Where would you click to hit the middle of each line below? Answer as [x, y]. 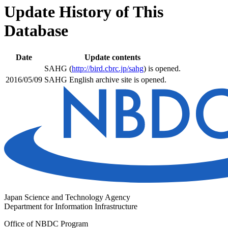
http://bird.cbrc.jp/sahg [108, 68]
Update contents [112, 57]
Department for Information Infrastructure [71, 206]
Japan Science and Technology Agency [67, 197]
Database [36, 31]
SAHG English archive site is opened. [105, 79]
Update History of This [84, 12]
